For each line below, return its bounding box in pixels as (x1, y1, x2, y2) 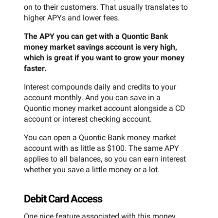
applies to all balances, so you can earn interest (24, 154, 186, 164)
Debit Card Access (24, 193, 102, 205)
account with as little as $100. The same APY (24, 144, 179, 153)
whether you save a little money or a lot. (24, 165, 160, 175)
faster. (24, 64, 47, 73)
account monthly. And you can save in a (24, 93, 161, 103)
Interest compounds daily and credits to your (24, 82, 176, 92)
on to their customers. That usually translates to (24, 2, 188, 12)
